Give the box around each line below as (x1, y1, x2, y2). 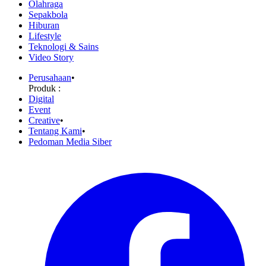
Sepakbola (28, 9, 68, 20)
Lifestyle (28, 31, 61, 42)
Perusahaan (28, 72, 71, 83)
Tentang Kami (28, 126, 82, 137)
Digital (28, 94, 54, 104)
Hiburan (28, 20, 59, 31)
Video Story (28, 52, 74, 63)
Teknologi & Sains (28, 42, 99, 52)
